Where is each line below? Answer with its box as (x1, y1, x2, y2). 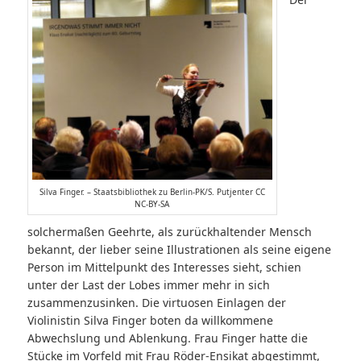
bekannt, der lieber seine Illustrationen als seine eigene (27, 242, 331, 258)
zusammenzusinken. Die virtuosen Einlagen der (27, 295, 286, 311)
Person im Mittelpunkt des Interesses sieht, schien (27, 259, 301, 276)
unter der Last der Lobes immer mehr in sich (27, 277, 270, 293)
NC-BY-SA (135, 198, 170, 210)
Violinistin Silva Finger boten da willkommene (27, 313, 273, 329)
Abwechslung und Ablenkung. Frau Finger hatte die (27, 330, 308, 346)
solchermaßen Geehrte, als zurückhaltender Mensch (27, 224, 312, 240)
